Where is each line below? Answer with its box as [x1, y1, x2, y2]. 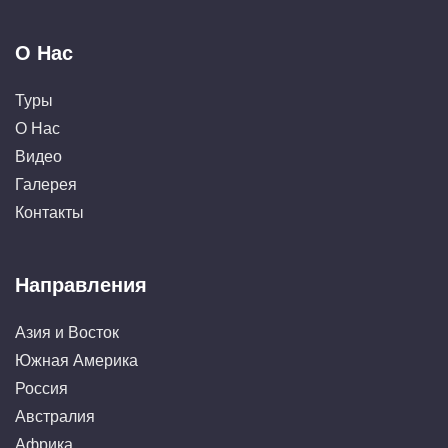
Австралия [15, 407, 95, 425]
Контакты [15, 203, 84, 221]
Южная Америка [15, 351, 138, 369]
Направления [15, 273, 147, 296]
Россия [15, 379, 68, 397]
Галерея [15, 175, 77, 193]
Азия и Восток [15, 323, 119, 341]
